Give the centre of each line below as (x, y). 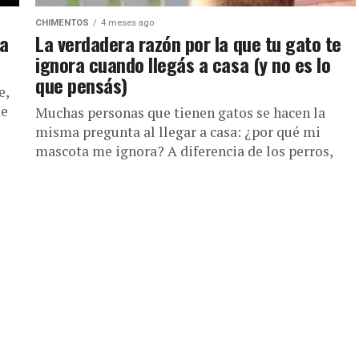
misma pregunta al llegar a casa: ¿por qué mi (178, 132)
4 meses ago (127, 23)
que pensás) (81, 85)
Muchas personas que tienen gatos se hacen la (180, 113)
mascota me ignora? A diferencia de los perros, (184, 151)
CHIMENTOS (62, 23)
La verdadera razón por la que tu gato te (188, 43)
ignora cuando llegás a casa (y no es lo (183, 64)
